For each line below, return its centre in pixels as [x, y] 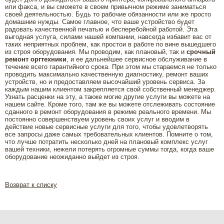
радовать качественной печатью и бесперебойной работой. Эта [101, 29]
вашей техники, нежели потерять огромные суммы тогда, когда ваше [109, 149]
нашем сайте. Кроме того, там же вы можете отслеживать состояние [110, 104]
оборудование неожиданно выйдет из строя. [72, 157]
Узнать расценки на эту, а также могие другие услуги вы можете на [107, 97]
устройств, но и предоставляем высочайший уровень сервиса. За [105, 82]
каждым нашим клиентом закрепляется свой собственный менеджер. [110, 89]
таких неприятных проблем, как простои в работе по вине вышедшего [110, 44]
